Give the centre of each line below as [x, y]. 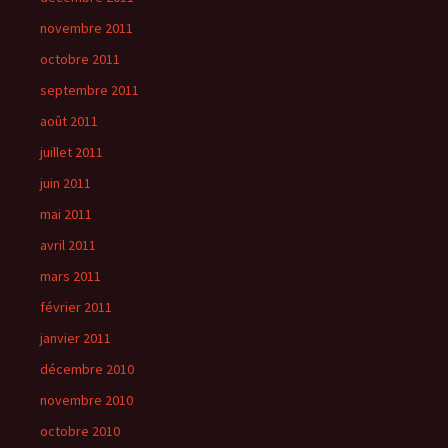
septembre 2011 [89, 90]
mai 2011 [66, 214]
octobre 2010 [80, 431]
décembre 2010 [87, 369]
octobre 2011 [80, 59]
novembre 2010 [86, 400]
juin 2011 [65, 183]
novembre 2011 [86, 28]
